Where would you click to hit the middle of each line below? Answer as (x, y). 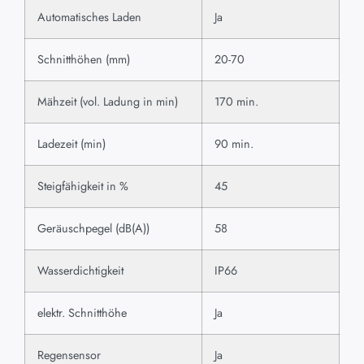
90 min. (234, 144)
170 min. (236, 102)
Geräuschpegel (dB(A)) (93, 229)
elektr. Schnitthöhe (82, 313)
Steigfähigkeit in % (83, 186)
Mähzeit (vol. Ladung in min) (108, 102)
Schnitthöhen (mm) (84, 60)
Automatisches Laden (89, 17)
